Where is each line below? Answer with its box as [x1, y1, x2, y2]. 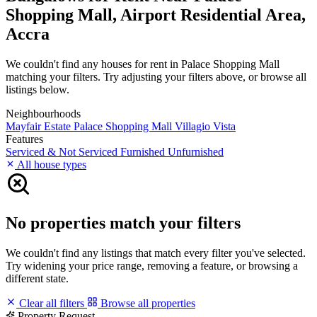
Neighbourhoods [6, 107, 81, 120]
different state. [6, 272, 69, 284]
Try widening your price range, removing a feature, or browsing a [6, 259, 298, 272]
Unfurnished [168, 145, 224, 158]
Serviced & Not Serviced [6, 145, 120, 158]
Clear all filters [16, 296, 87, 309]
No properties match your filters [6, 213, 241, 232]
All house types [15, 158, 86, 171]
